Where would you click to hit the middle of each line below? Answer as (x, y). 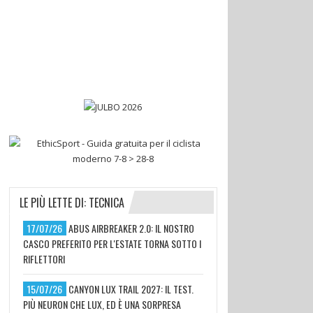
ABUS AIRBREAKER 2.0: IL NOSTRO (131, 228)
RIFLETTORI (44, 259)
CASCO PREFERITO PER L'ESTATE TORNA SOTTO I (112, 244)
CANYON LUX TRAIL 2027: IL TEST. (131, 289)
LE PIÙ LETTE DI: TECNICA (72, 203)
